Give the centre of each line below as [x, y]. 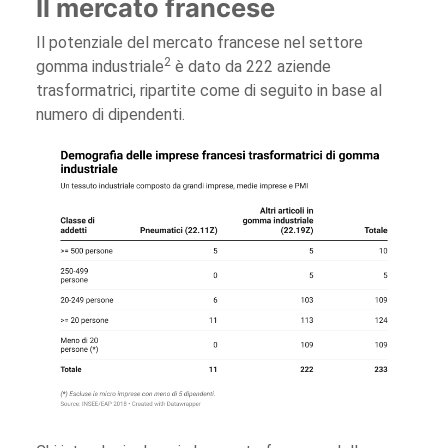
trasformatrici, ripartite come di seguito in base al [209, 91]
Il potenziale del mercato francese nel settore [199, 43]
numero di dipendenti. [110, 115]
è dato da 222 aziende [251, 67]
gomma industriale [100, 67]
